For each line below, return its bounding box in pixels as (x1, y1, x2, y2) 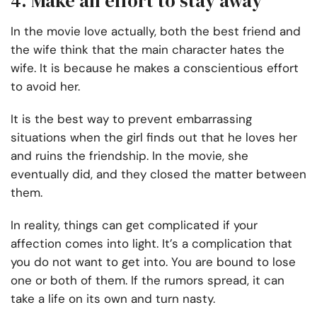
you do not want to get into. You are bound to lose (11, 254, 296, 270)
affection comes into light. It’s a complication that (11, 236, 292, 252)
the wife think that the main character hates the (11, 42, 284, 58)
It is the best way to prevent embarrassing (11, 111, 252, 127)
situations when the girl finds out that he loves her (11, 129, 297, 146)
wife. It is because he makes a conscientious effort (11, 60, 299, 76)
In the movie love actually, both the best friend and (11, 23, 301, 40)
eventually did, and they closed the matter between (11, 166, 306, 183)
